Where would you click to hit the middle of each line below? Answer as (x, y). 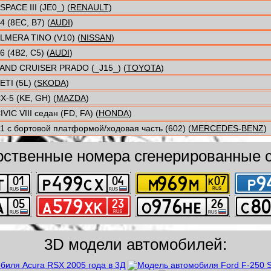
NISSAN (96, 38)
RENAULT (89, 8)
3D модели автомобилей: (135, 245)
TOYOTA (143, 68)
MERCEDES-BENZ (227, 129)
